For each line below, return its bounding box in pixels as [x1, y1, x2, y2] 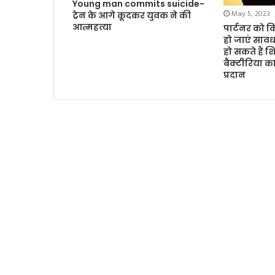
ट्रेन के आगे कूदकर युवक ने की [72, 9, 191, 21]
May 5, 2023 [231, 7, 270, 20]
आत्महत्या [72, 20, 112, 33]
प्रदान [223, 68, 246, 81]
